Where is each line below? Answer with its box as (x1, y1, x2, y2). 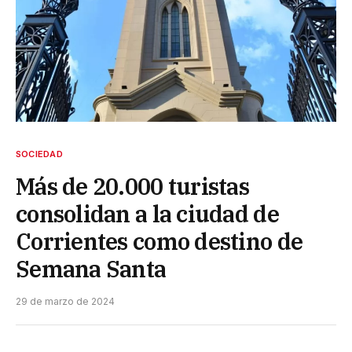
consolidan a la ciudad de (16, 199, 279, 229)
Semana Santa (16, 254, 167, 284)
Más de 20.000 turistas (16, 171, 250, 202)
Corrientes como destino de (16, 226, 303, 257)
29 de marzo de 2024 (16, 295, 115, 308)
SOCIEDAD (16, 148, 63, 160)
